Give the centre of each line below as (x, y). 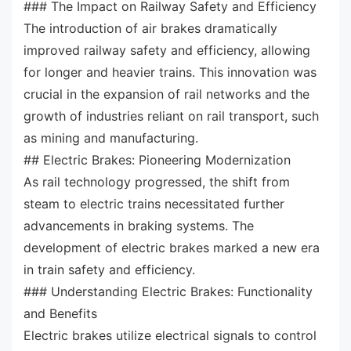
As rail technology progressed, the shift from (157, 181)
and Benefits (60, 313)
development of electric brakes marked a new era (172, 247)
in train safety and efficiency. (109, 269)
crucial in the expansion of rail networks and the (166, 94)
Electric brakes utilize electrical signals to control (170, 335)
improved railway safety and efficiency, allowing (167, 50)
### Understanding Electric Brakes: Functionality (168, 291)
